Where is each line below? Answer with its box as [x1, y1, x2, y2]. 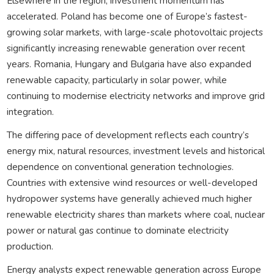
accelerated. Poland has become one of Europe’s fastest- [6, 9, 248, 23]
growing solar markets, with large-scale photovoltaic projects [6, 25, 263, 39]
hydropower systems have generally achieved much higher [6, 191, 252, 205]
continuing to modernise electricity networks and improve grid [6, 89, 265, 102]
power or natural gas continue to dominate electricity [6, 223, 229, 237]
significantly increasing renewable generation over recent [6, 41, 245, 54]
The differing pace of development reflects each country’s [6, 128, 249, 141]
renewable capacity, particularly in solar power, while [6, 73, 227, 86]
